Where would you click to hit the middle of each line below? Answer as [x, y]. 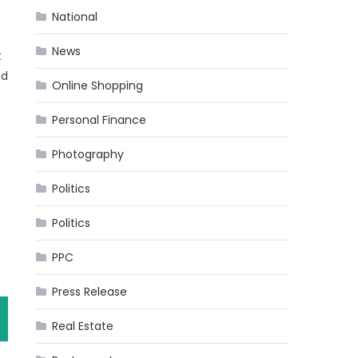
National [75, 17]
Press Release [90, 292]
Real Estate [83, 326]
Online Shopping [98, 86]
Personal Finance [99, 120]
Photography [88, 154]
